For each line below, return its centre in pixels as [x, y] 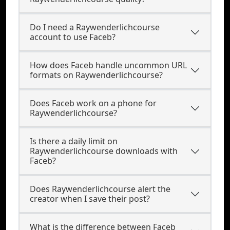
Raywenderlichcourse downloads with [104, 151]
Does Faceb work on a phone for [93, 103]
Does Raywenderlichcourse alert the [100, 189]
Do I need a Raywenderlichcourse [95, 27]
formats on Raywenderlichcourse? [96, 75]
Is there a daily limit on [74, 141]
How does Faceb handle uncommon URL [108, 65]
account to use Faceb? [73, 37]
